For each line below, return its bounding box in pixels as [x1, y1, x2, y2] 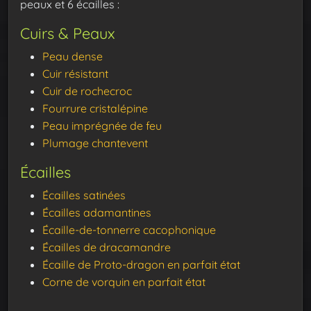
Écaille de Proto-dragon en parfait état [42, 258, 240, 272]
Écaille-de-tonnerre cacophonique [42, 223, 216, 237]
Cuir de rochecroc [42, 84, 132, 99]
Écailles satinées [42, 188, 126, 203]
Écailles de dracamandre [42, 240, 171, 255]
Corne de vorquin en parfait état [42, 275, 205, 289]
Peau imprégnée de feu [42, 119, 162, 133]
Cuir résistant [42, 67, 108, 81]
